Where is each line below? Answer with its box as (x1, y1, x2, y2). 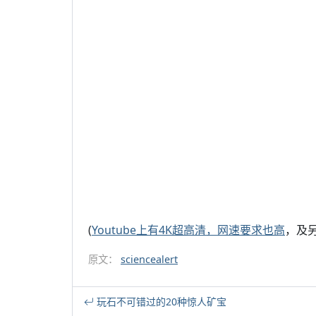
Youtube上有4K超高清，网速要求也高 (92, 222, 285, 238)
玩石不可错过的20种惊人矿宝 (94, 295, 226, 308)
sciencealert (121, 253, 178, 266)
